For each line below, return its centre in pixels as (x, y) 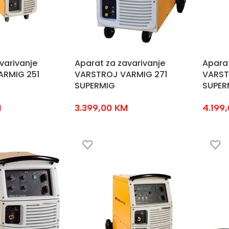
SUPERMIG (95, 86)
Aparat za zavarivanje (120, 63)
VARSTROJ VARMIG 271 (121, 74)
